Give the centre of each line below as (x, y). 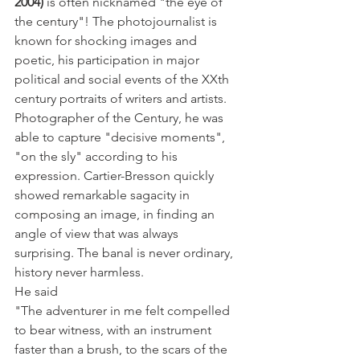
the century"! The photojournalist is (117, 21)
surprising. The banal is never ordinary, (125, 253)
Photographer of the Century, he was (121, 118)
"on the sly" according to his (98, 156)
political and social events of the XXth (123, 79)
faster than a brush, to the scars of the (123, 349)
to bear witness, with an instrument (115, 330)
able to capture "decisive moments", (121, 137)
